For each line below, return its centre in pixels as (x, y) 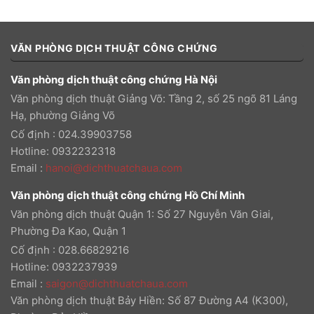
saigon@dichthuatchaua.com (117, 283)
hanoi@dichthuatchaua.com (114, 168)
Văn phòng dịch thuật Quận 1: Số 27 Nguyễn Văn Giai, (142, 214)
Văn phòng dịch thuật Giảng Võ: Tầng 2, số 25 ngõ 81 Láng (154, 98)
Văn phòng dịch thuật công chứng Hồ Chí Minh (128, 195)
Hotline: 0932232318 (63, 151)
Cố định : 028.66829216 (70, 250)
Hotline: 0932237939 (64, 266)
